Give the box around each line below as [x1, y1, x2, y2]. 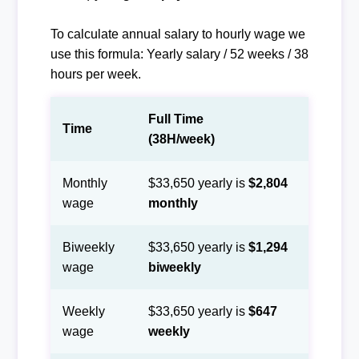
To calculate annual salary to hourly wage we [50, 26, 305, 41]
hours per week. [50, 67, 141, 81]
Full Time [147, 111, 204, 126]
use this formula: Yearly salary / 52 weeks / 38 [50, 46, 309, 61]
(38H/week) [147, 131, 215, 146]
